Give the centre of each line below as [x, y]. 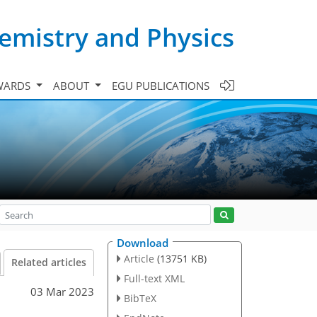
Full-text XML [154, 278]
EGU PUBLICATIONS [161, 85]
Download [143, 243]
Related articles [49, 263]
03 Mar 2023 [62, 291]
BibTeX [140, 298]
